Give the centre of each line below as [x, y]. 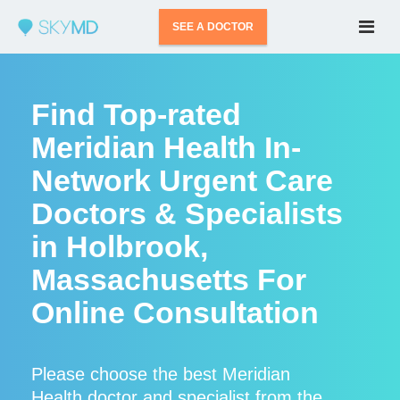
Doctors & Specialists [187, 213]
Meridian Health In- [166, 147]
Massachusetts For [169, 279]
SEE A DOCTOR [213, 27]
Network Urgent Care [182, 180]
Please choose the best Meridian [161, 374]
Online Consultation [175, 312]
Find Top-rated [136, 114]
